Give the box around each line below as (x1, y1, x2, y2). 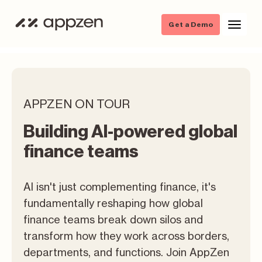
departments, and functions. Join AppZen (23, 246, 229, 258)
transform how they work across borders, (23, 229, 229, 242)
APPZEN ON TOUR (23, 96, 130, 111)
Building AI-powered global (23, 121, 237, 142)
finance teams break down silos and (23, 213, 203, 226)
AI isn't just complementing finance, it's (23, 180, 216, 193)
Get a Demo (168, 20, 213, 28)
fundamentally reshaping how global (23, 196, 203, 209)
